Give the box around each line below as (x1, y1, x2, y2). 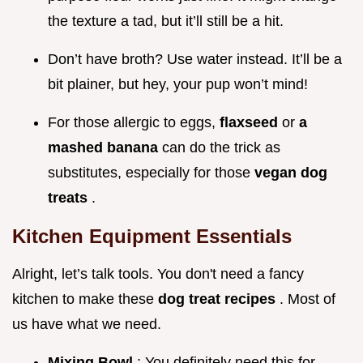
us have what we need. (12, 316, 161, 333)
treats (48, 190, 92, 207)
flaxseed (220, 114, 282, 131)
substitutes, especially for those (48, 164, 254, 181)
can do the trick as (162, 139, 280, 156)
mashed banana (48, 139, 162, 156)
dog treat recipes (158, 291, 280, 308)
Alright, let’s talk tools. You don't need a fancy (12, 266, 304, 283)
